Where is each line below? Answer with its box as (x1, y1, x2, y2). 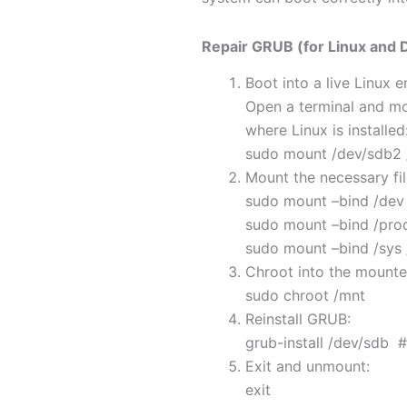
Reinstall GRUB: (245, 310, 351, 329)
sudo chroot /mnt (245, 286, 365, 305)
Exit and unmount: (245, 357, 370, 376)
